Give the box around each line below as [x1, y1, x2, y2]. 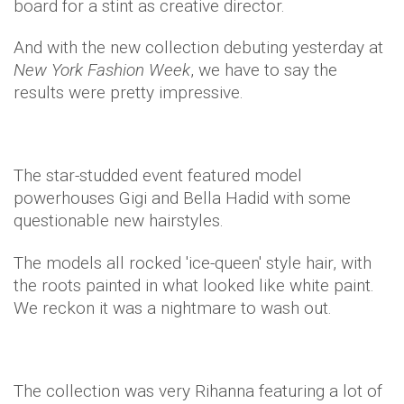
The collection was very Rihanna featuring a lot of [14, 381, 382, 401]
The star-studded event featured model [14, 165, 302, 186]
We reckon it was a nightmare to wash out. [14, 298, 336, 318]
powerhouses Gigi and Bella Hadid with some [14, 188, 351, 208]
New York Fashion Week [14, 60, 190, 80]
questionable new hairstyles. [14, 210, 228, 231]
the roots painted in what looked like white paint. [14, 275, 374, 296]
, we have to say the [190, 60, 337, 80]
